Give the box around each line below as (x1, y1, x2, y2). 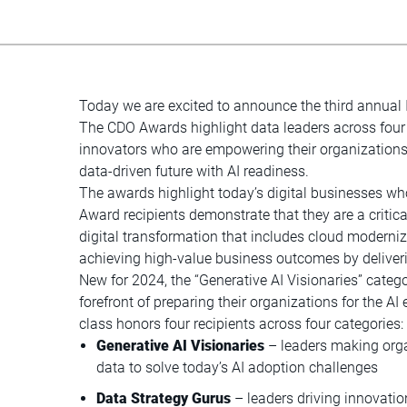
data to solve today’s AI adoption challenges (96, 358, 379, 376)
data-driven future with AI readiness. (79, 162, 310, 180)
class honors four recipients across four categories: (79, 314, 404, 333)
